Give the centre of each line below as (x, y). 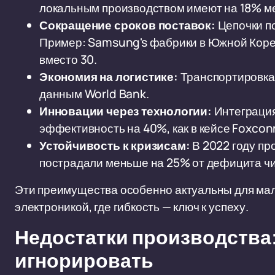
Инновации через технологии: (126, 111)
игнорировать (84, 261)
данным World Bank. (94, 94)
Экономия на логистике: (109, 77)
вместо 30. (68, 60)
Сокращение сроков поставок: (127, 25)
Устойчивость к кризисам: (115, 145)
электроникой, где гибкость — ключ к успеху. (132, 207)
